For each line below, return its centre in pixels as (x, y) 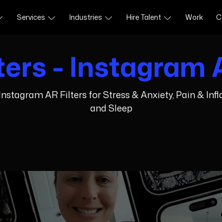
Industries (86, 17)
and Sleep (111, 108)
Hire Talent (144, 17)
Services (31, 17)
